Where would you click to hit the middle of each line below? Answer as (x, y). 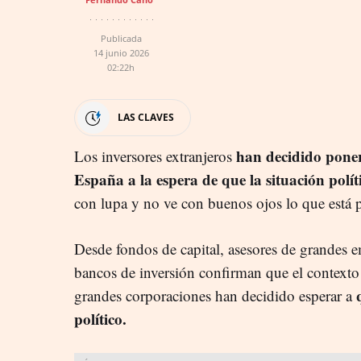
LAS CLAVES (146, 117)
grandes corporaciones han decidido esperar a (215, 295)
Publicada (121, 38)
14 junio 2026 (121, 52)
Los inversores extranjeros (155, 156)
